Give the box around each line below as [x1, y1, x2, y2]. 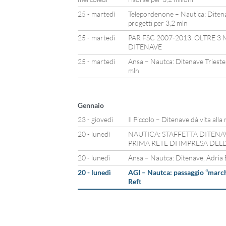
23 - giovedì [77, 115, 113, 124]
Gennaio [77, 101, 104, 109]
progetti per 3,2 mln [128, 19, 188, 27]
